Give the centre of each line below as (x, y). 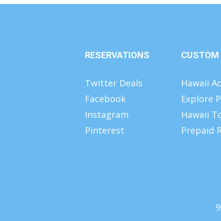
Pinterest (105, 130)
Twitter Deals (114, 83)
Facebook (105, 98)
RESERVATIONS (117, 55)
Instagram (107, 114)
